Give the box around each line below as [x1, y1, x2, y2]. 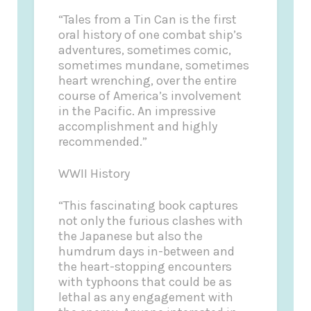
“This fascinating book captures [58, 197, 239, 213]
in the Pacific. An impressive [58, 103, 217, 119]
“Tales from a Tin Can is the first [58, 12, 237, 28]
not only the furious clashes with [58, 212, 244, 228]
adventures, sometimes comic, [58, 42, 232, 58]
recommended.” [58, 134, 148, 150]
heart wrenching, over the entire [58, 73, 237, 89]
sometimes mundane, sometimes [58, 58, 250, 74]
